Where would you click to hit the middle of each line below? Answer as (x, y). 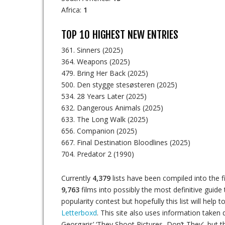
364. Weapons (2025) (96, 62)
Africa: (72, 10)
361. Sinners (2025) (92, 50)
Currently (77, 178)
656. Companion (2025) (99, 131)
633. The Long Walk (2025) (105, 119)
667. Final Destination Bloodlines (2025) (126, 142)
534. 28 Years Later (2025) (104, 96)
